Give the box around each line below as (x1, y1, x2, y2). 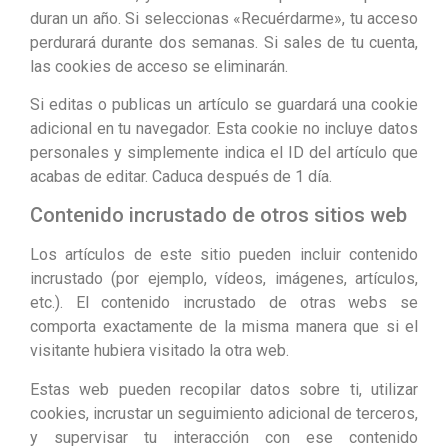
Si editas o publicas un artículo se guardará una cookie (30, 94, 418, 114)
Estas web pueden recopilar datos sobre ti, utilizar (30, 379, 418, 399)
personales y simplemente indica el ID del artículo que (30, 142, 418, 162)
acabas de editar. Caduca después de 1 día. (30, 166, 332, 186)
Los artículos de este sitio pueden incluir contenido (30, 245, 418, 265)
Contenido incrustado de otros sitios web (30, 203, 407, 228)
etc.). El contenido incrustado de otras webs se (30, 293, 418, 313)
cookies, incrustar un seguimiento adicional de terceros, (30, 403, 418, 423)
